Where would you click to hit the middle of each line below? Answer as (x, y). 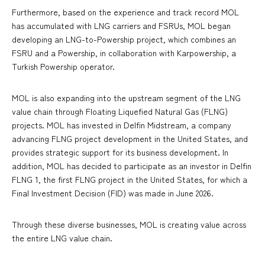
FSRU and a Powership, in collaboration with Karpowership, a (124, 53)
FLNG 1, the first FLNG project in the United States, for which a (130, 180)
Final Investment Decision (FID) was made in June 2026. (113, 193)
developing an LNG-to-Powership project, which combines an (124, 39)
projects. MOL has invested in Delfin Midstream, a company (122, 125)
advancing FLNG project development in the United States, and (130, 139)
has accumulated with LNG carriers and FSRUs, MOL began (121, 26)
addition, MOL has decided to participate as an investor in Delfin (132, 166)
